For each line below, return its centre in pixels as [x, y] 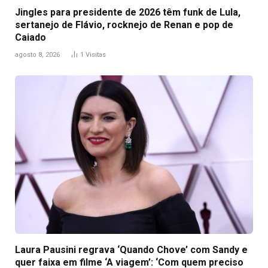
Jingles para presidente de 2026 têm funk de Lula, [128, 12]
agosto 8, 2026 [37, 54]
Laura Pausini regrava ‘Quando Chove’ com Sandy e [131, 249]
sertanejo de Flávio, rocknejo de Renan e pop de [124, 25]
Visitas [96, 54]
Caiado [31, 37]
